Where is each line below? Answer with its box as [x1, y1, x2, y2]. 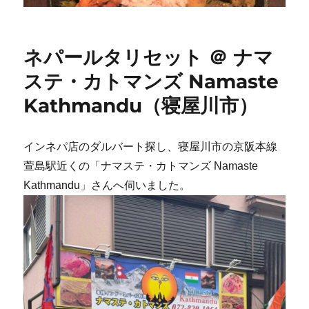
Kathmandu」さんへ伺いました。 [23, 179, 191, 192]
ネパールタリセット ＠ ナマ [23, 46, 274, 70]
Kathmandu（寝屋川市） [23, 94, 259, 118]
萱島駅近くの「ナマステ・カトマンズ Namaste [23, 160, 259, 172]
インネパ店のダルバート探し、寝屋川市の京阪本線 [23, 141, 278, 153]
